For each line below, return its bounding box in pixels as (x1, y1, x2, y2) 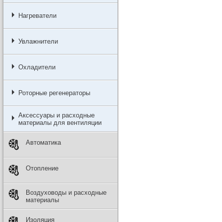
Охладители (18, 63, 55, 71)
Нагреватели (18, 12, 56, 19)
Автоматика (25, 139, 61, 146)
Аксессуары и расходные (18, 111, 95, 119)
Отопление (25, 165, 58, 172)
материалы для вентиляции (18, 119, 102, 126)
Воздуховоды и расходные (25, 189, 107, 196)
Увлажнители (18, 38, 58, 45)
